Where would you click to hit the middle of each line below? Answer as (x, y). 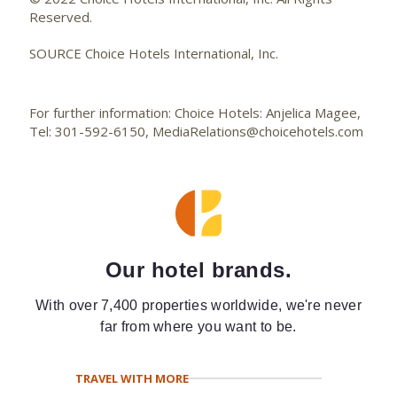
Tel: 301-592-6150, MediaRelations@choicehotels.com (196, 131)
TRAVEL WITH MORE (132, 379)
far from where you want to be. (198, 326)
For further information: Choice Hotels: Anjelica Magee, (195, 112)
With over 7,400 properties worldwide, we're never (198, 305)
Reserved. (61, 16)
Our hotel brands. (198, 269)
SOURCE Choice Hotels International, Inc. (154, 53)
